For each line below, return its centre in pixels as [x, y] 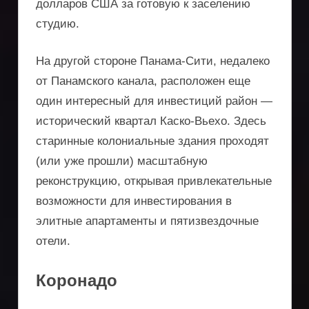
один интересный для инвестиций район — [154, 101]
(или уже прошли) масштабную [122, 161]
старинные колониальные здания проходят [152, 141]
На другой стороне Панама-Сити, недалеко [153, 61]
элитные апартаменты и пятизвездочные [147, 221]
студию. [58, 23]
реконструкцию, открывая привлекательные [154, 181]
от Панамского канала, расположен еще [143, 81]
